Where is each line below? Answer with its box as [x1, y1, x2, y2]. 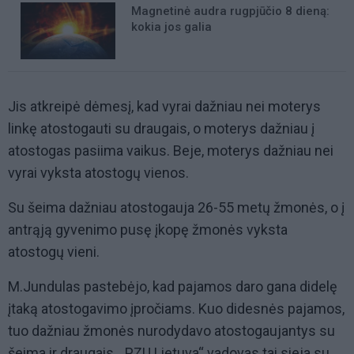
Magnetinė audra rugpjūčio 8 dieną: [131, 4, 330, 19]
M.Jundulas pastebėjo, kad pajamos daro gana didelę [8, 278, 337, 296]
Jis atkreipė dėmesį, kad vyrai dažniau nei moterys [8, 98, 321, 115]
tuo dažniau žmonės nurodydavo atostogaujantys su [8, 322, 335, 340]
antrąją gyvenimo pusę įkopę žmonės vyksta [8, 221, 288, 239]
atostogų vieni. [8, 243, 100, 261]
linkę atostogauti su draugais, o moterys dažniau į [8, 120, 314, 137]
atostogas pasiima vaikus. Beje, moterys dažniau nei [8, 142, 333, 160]
